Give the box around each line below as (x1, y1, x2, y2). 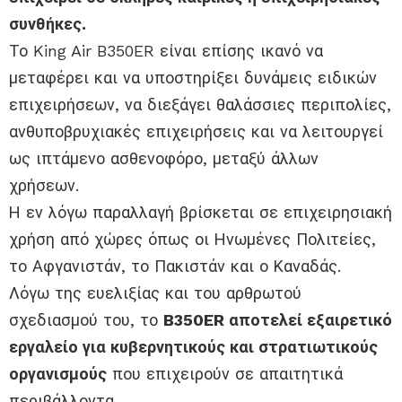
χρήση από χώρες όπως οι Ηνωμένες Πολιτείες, (9, 230, 376, 249)
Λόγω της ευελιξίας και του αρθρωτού (9, 284, 301, 303)
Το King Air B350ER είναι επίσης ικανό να (9, 41, 323, 61)
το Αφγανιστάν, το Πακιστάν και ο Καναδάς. (9, 257, 341, 276)
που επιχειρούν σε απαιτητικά (107, 364, 343, 384)
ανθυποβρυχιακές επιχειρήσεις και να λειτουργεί (9, 122, 383, 142)
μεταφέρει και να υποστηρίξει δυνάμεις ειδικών (9, 68, 377, 88)
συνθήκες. (9, 14, 86, 34)
